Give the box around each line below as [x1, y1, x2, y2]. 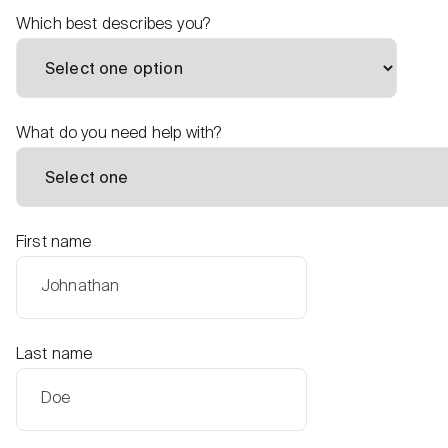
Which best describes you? [16, 16, 210, 33]
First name [16, 234, 92, 251]
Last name [16, 346, 93, 363]
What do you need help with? [16, 125, 222, 142]
